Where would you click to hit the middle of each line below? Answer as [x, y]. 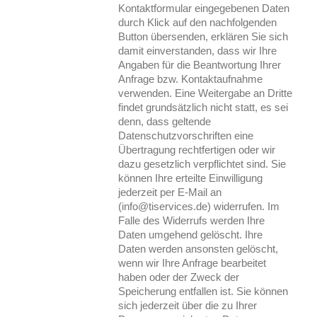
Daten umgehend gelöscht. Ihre [191, 234]
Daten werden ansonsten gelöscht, [198, 248]
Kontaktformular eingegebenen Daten [204, 8]
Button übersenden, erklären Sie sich [203, 36]
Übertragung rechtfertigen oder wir [197, 149]
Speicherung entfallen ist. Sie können [203, 291]
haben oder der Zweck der [179, 277]
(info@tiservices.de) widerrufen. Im [199, 206]
